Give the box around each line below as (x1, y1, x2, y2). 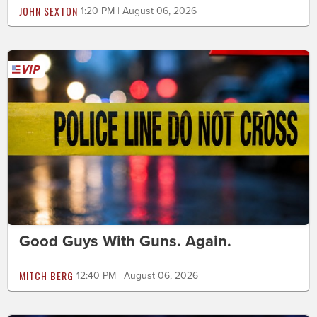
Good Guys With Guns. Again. (19, 232, 231, 251)
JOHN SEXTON (19, 4, 78, 19)
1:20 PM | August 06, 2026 (81, 5, 197, 18)
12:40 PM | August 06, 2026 (76, 270, 198, 282)
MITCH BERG (19, 268, 74, 284)
